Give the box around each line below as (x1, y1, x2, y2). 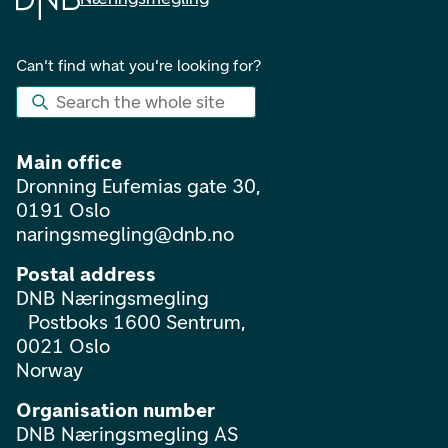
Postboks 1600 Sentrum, (16, 310, 246, 334)
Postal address (16, 262, 156, 286)
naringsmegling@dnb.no (16, 222, 234, 246)
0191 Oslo (16, 198, 110, 222)
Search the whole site (56, 91, 225, 113)
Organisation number (16, 398, 215, 422)
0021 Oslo (16, 334, 110, 358)
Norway (16, 358, 83, 382)
